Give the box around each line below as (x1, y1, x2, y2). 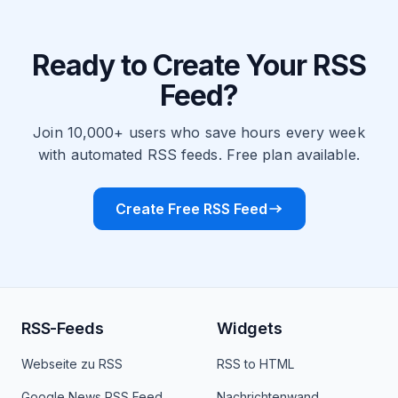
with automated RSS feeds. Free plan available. (38, 146, 360, 163)
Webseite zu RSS (21, 356, 123, 371)
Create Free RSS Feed (115, 200, 267, 218)
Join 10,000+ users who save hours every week (33, 123, 365, 141)
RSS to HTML (217, 356, 294, 371)
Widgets (217, 319, 283, 338)
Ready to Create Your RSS (31, 48, 367, 83)
